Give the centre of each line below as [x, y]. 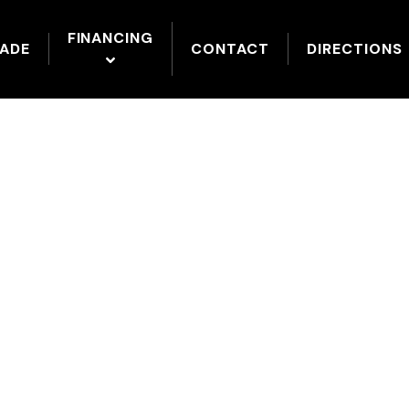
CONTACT [230, 48]
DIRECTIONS [354, 48]
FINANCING [110, 37]
